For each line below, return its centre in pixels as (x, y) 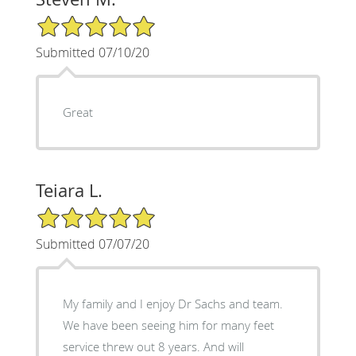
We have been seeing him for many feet (168, 325)
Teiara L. (69, 190)
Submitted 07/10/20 (92, 52)
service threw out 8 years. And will (153, 346)
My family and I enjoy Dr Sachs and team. (172, 303)
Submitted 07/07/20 (92, 244)
